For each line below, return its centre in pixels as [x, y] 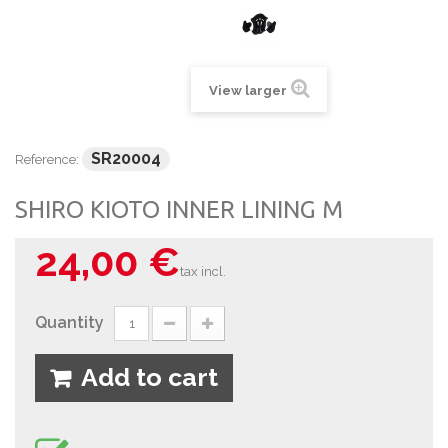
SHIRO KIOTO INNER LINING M [179, 210]
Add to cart [149, 377]
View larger [247, 91]
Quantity [69, 323]
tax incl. [203, 272]
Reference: [47, 160]
